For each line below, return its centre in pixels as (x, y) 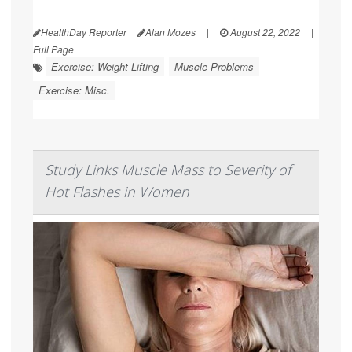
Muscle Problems (214, 66)
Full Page (53, 49)
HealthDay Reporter (84, 31)
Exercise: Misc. (74, 90)
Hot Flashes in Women (117, 191)
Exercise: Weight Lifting (105, 66)
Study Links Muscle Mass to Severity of (168, 169)
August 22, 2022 (264, 31)
